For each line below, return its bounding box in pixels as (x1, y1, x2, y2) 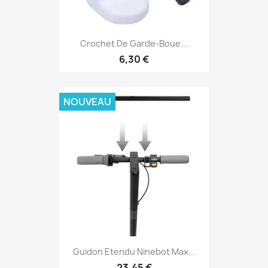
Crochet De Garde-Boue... (80, 37, 188, 49)
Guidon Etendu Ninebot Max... (72, 246, 196, 258)
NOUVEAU (63, 95, 111, 109)
